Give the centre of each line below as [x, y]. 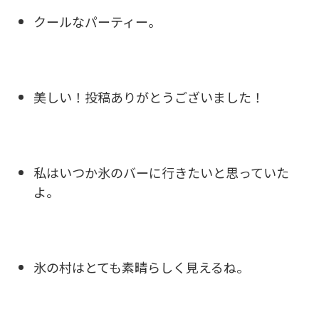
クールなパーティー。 [97, 21]
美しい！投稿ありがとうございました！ [149, 96]
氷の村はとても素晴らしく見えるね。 [141, 267]
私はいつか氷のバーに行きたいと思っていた [161, 172]
